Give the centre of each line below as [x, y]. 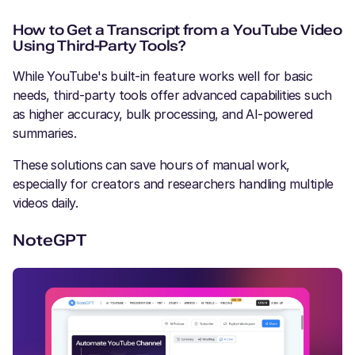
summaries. [46, 133]
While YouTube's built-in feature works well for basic [163, 76]
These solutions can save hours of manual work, [151, 164]
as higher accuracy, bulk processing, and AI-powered [163, 114]
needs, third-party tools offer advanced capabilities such [172, 95]
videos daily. [46, 202]
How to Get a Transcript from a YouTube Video [177, 29]
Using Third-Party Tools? [99, 45]
